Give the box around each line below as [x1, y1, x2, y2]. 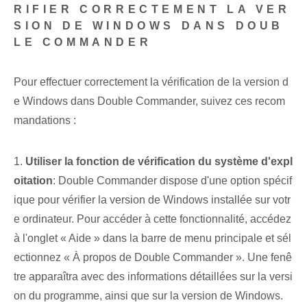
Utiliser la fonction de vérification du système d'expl [25, 156, 293, 168]
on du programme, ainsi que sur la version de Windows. [14, 290, 283, 302]
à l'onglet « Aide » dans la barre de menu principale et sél [14, 232, 291, 245]
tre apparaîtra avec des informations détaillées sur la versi [14, 271, 293, 283]
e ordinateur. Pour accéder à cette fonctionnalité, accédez [14, 213, 291, 225]
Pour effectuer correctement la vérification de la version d [14, 76, 288, 88]
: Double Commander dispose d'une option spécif [53, 175, 292, 187]
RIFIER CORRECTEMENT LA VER [14, 3, 291, 16]
